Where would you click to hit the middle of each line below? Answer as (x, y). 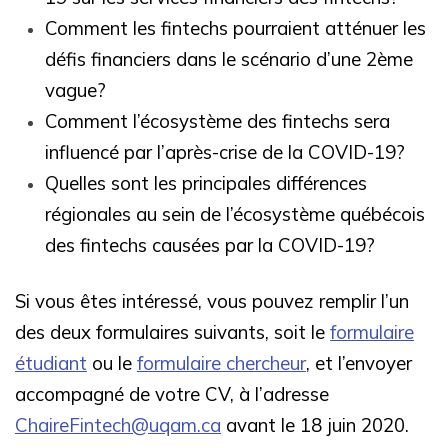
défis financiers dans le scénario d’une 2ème (229, 58)
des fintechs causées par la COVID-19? (210, 244)
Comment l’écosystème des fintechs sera (217, 120)
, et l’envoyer (359, 362)
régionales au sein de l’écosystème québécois (235, 213)
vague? (75, 89)
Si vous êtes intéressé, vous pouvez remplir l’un (212, 300)
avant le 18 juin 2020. (315, 424)
